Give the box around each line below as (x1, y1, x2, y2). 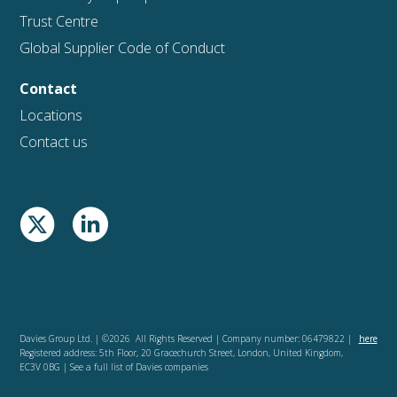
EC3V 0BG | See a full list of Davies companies (19, 361, 209, 374)
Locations (19, 105, 83, 126)
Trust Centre (19, 12, 99, 32)
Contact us (19, 132, 89, 152)
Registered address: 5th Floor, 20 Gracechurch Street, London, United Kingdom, (19, 346, 344, 360)
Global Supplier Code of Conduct (19, 38, 226, 58)
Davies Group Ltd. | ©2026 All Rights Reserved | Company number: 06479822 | (19, 332, 353, 346)
